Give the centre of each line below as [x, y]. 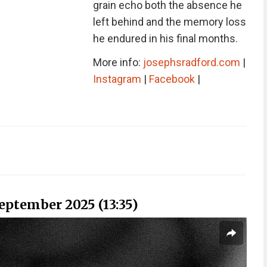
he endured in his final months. [165, 38]
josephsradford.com [191, 62]
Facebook [172, 79]
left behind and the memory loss [169, 22]
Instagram [117, 79]
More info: [118, 62]
